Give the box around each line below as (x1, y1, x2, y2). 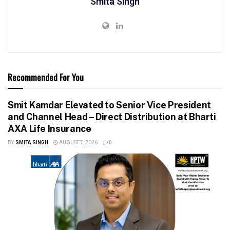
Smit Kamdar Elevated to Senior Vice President (8, 99, 211, 110)
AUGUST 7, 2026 (57, 139, 98, 146)
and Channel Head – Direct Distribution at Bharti (8, 111, 216, 122)
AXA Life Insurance (8, 123, 91, 134)
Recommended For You (8, 70, 84, 84)
